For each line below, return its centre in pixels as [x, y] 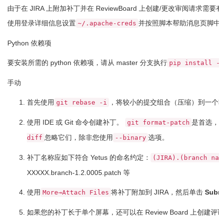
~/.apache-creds [107, 23]
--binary [131, 138]
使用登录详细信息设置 [42, 23]
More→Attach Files [76, 192]
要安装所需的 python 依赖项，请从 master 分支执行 [87, 63]
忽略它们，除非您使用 [79, 137]
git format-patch [158, 122]
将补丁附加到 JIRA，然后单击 [158, 192]
